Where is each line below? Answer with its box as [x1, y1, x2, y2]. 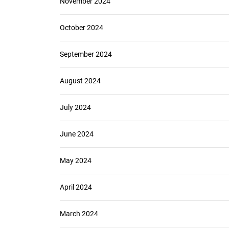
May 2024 [60, 156, 91, 165]
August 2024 [60, 77, 101, 85]
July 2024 [60, 103, 91, 111]
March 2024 [60, 210, 98, 218]
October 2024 [60, 24, 103, 32]
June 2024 [60, 130, 94, 138]
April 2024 [60, 183, 92, 191]
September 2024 [60, 50, 112, 58]
